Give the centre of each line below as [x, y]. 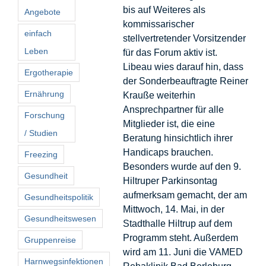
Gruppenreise [50, 240]
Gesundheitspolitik [59, 197]
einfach [38, 33]
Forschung [45, 115]
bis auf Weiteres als [164, 9]
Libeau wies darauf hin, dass [183, 66]
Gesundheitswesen [60, 218]
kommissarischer [158, 24]
